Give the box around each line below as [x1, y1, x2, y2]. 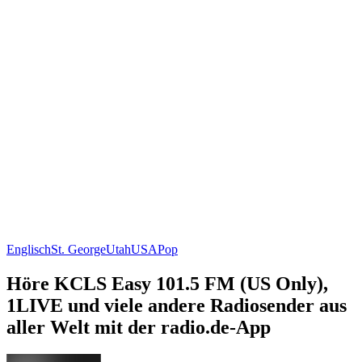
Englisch [6, 242, 51, 256]
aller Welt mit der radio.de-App [6, 316, 271, 338]
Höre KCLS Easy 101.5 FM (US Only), [6, 272, 328, 294]
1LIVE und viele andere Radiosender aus [6, 294, 347, 316]
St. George [51, 242, 106, 256]
